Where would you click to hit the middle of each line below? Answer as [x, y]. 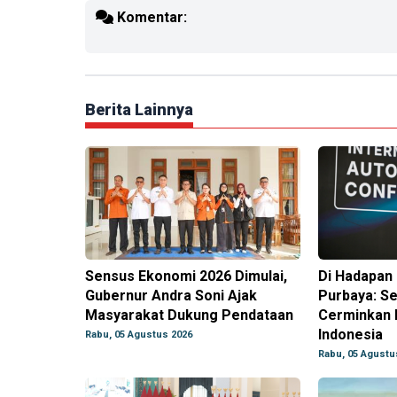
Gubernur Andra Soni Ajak [171, 296]
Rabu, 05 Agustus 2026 [139, 335]
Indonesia [350, 335]
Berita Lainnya [139, 110]
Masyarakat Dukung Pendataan [189, 315]
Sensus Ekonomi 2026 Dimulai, [186, 276]
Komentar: [150, 18]
